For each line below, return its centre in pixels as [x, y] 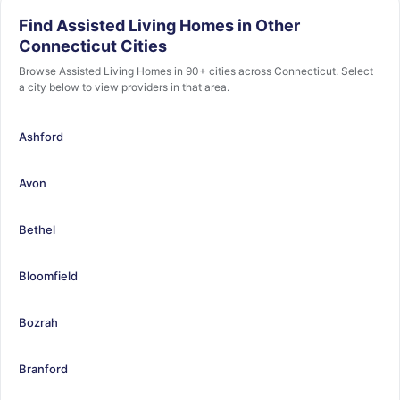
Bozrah [38, 322]
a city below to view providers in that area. [124, 87]
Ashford [41, 136]
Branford [43, 368]
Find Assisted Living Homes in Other [159, 25]
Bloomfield [48, 275]
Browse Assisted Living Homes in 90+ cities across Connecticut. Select [196, 71]
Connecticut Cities [93, 46]
